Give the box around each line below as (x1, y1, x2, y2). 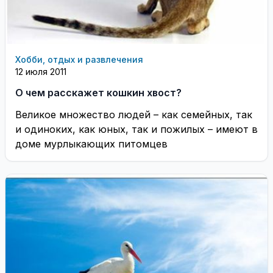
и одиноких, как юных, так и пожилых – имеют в (15, 122, 258, 135)
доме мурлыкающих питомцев (15, 137, 168, 150)
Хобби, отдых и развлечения (15, 54, 143, 65)
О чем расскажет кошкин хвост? (15, 86, 182, 99)
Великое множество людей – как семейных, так (15, 108, 252, 121)
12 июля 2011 (15, 66, 66, 77)
